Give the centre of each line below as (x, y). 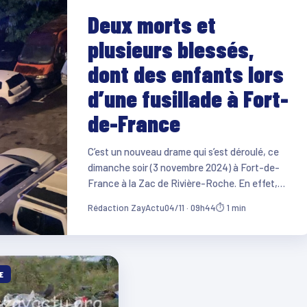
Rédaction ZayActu (126, 207)
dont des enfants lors (185, 73)
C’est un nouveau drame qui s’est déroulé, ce (183, 151)
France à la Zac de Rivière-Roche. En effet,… (186, 183)
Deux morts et (151, 24)
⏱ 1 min (231, 207)
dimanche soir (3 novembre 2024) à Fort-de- (183, 167)
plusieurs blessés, (171, 49)
